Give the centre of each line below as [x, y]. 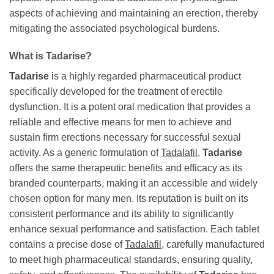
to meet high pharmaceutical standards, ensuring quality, [131, 260]
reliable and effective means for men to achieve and [120, 122]
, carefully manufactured [213, 245]
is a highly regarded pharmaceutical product [145, 76]
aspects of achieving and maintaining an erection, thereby [134, 13]
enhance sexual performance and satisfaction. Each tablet [134, 229]
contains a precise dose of [67, 245]
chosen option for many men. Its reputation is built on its [129, 199]
